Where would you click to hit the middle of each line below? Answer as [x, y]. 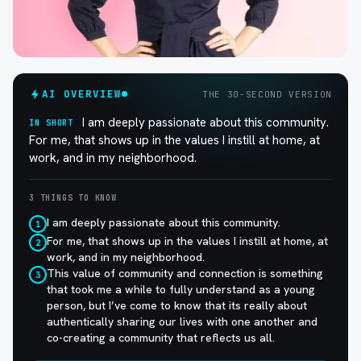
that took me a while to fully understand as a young [181, 289]
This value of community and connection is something [185, 273]
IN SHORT [52, 122]
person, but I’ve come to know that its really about [177, 305]
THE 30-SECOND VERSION [267, 94]
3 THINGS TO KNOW [73, 197]
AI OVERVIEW [82, 93]
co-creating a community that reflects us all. [161, 337]
